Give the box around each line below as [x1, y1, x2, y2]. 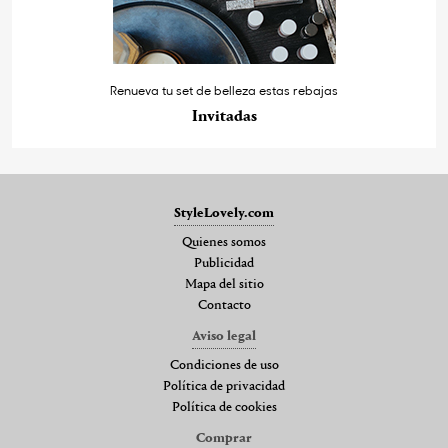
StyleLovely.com [174, 207, 274, 222]
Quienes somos [182, 236, 266, 251]
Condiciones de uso [169, 359, 279, 374]
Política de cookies [171, 401, 277, 416]
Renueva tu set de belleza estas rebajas [110, 82, 338, 99]
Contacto [197, 299, 251, 314]
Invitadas [191, 109, 257, 126]
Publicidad [194, 257, 254, 272]
